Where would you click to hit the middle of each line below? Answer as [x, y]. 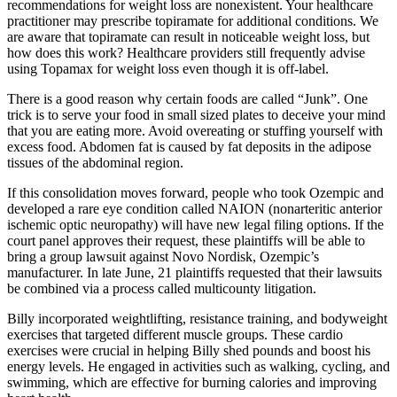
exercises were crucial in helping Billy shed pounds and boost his [189, 350]
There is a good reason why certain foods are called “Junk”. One [187, 98]
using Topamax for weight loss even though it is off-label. [168, 68]
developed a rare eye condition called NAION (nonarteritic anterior [195, 208]
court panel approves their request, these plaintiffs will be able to [186, 240]
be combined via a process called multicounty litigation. [162, 288]
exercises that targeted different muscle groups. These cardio [175, 334]
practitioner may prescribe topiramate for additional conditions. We [193, 20]
